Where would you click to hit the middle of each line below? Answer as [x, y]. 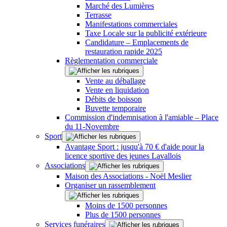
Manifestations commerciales [131, 24]
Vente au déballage [115, 81]
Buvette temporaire [116, 108]
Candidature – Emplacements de [137, 42]
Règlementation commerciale [111, 60]
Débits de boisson [113, 99]
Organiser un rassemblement [110, 185]
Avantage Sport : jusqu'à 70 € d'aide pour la [135, 146]
